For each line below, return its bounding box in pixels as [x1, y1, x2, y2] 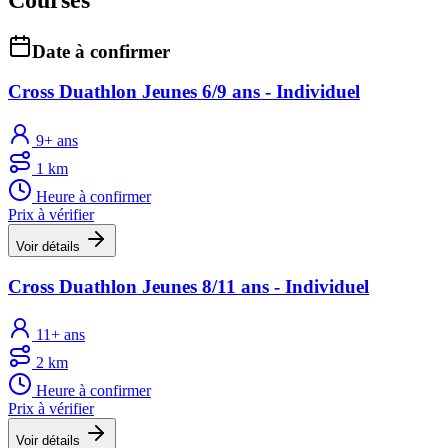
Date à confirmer [32, 40, 170, 62]
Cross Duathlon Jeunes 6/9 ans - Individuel [8, 81, 360, 103]
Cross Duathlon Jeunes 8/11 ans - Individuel [8, 275, 369, 297]
